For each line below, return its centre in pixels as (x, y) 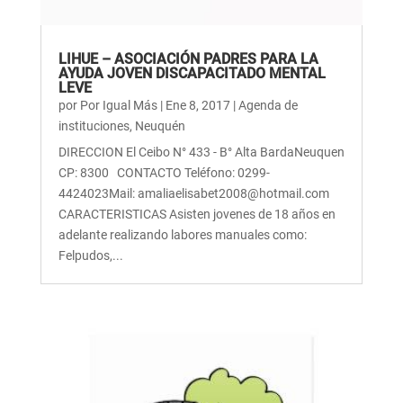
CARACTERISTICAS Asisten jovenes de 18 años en (197, 214)
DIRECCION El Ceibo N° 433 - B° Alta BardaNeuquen (201, 152)
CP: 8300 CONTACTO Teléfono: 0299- (164, 172)
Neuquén (160, 125)
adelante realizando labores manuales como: (182, 234)
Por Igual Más (118, 105)
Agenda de (268, 105)
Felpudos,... (90, 255)
